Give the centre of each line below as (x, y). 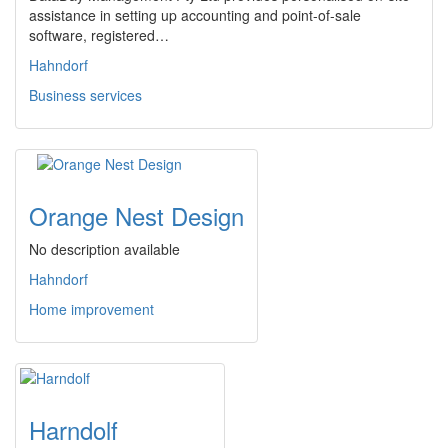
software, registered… (99, 35)
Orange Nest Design (136, 216)
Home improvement (91, 309)
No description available (104, 249)
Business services (85, 95)
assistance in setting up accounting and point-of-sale (195, 15)
